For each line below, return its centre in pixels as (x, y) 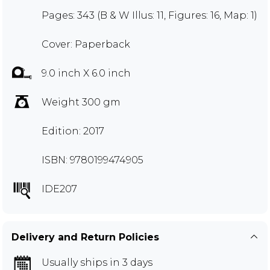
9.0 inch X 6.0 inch (86, 73)
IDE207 (59, 189)
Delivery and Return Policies (85, 237)
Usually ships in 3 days (97, 262)
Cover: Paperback (86, 44)
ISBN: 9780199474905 (93, 160)
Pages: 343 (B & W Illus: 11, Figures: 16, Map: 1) (149, 15)
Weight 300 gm (81, 102)
